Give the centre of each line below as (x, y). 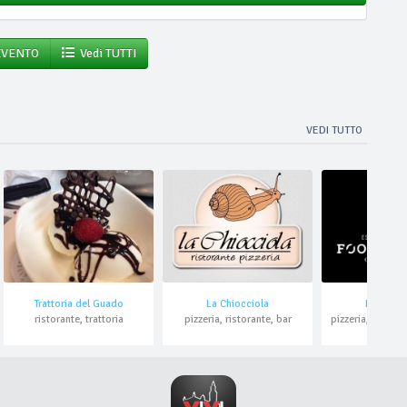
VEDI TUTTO (334, 130)
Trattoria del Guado (79, 303)
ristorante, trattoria (79, 319)
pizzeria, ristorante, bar (238, 319)
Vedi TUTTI (105, 53)
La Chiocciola (238, 303)
